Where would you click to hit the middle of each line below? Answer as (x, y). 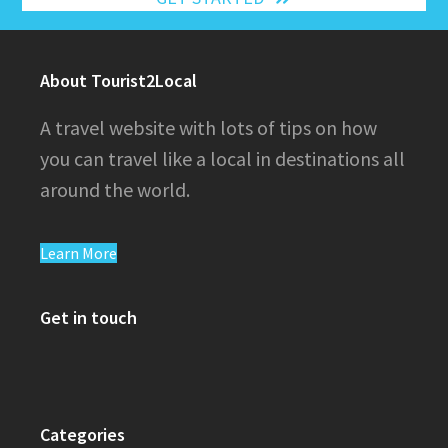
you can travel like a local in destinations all (222, 158)
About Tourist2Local (118, 80)
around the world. (114, 189)
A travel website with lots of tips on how (208, 127)
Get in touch (88, 317)
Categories (82, 434)
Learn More (78, 252)
